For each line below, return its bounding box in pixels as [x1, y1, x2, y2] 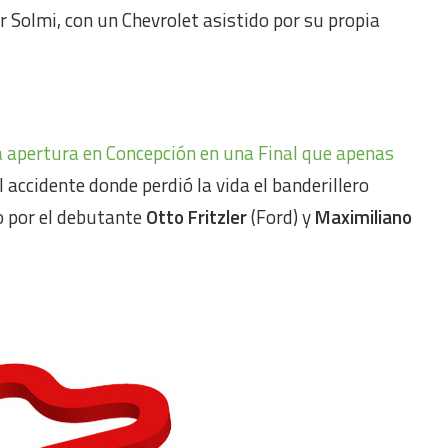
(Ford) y [247, 201, 315, 231]
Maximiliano [315, 201, 412, 231]
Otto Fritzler [146, 201, 247, 231]
